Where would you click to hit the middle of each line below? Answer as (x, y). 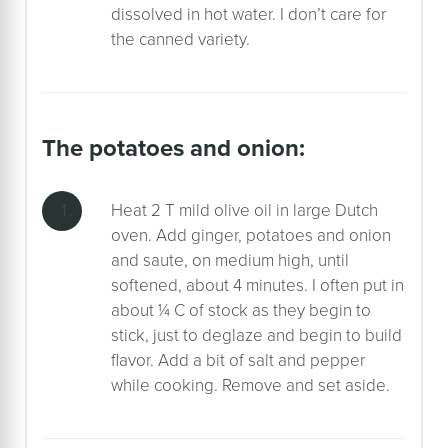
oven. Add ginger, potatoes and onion (251, 235)
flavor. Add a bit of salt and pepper (238, 360)
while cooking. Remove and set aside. (250, 385)
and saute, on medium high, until (230, 260)
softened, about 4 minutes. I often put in (257, 285)
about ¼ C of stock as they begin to (241, 310)
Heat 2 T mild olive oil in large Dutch (244, 210)
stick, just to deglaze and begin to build (256, 335)
